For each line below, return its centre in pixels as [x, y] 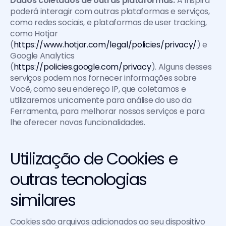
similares [43, 200]
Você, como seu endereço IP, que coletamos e [98, 89]
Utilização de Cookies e [94, 159]
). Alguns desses [181, 67]
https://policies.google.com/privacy [82, 67]
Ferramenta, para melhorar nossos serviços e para [107, 111]
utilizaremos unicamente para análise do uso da [101, 100]
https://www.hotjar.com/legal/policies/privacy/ [105, 45]
